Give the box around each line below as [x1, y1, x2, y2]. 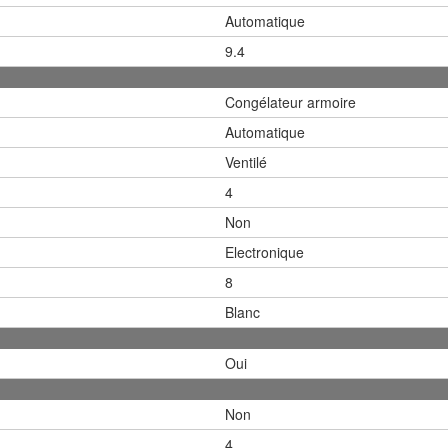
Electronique [225, 241, 304, 262]
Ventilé [225, 151, 267, 172]
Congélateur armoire [225, 91, 356, 112]
